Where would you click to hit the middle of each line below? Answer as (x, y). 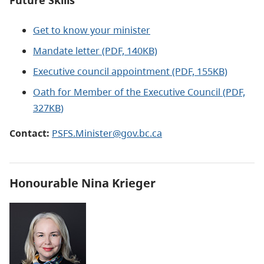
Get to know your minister (92, 30)
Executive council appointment (103, 72)
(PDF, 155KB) (200, 72)
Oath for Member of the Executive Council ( (129, 92)
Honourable (45, 183)
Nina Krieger (118, 183)
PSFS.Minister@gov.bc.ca (107, 133)
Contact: (31, 133)
